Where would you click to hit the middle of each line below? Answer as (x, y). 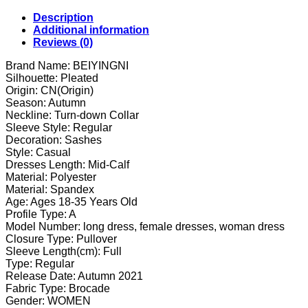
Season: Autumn (46, 102)
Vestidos (42, 151)
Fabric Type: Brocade (58, 288)
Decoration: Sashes (54, 140)
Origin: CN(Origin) (49, 90)
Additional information (91, 30)
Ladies (38, 89)
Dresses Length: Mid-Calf (67, 164)
